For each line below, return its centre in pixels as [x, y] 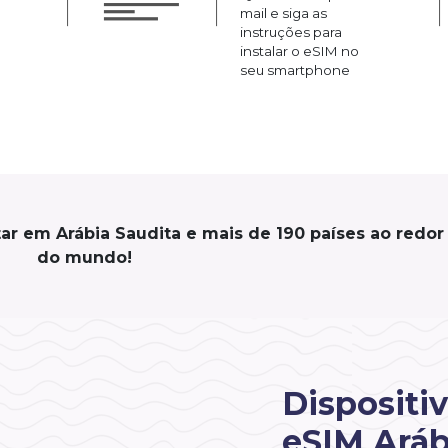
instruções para [291, 31]
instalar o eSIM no [299, 50]
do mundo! [84, 257]
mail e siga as [283, 12]
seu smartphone [295, 69]
